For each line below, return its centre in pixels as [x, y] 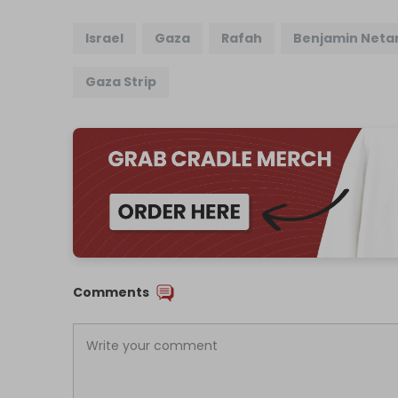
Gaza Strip [121, 82]
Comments [111, 293]
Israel [105, 39]
